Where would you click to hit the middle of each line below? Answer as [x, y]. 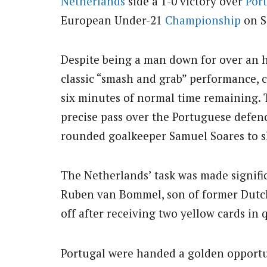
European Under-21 [113, 20]
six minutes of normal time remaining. [161, 98]
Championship [203, 20]
